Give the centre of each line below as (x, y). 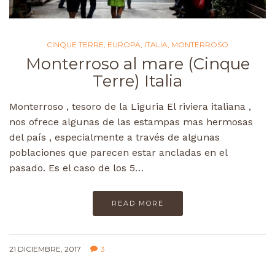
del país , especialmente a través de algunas (114, 137)
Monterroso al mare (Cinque (137, 64)
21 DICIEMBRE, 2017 (45, 249)
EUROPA (124, 44)
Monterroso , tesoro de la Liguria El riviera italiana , (130, 106)
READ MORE (137, 203)
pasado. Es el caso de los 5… (76, 168)
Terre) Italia (137, 81)
